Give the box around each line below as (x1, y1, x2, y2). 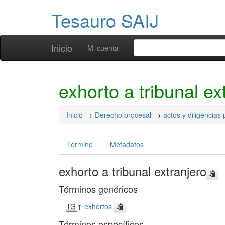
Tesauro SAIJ (51, 7, 159, 33)
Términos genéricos (59, 182, 138, 195)
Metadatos (110, 139, 144, 149)
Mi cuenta (87, 43, 119, 53)
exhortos (84, 201, 113, 211)
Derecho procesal (95, 109, 151, 120)
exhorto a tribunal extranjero (59, 162, 206, 180)
